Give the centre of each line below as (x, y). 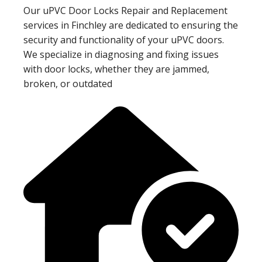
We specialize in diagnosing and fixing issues (121, 54)
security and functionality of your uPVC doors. (124, 39)
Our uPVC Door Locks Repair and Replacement (125, 10)
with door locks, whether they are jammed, (116, 69)
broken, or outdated (68, 83)
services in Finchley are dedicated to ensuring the (131, 25)
